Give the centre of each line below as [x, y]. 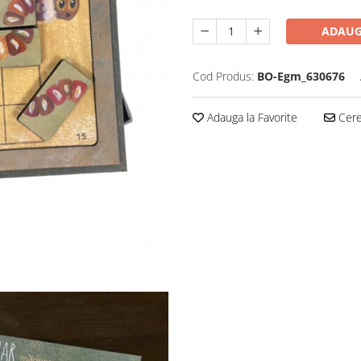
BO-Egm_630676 [301, 77]
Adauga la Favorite [251, 118]
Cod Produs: [223, 77]
